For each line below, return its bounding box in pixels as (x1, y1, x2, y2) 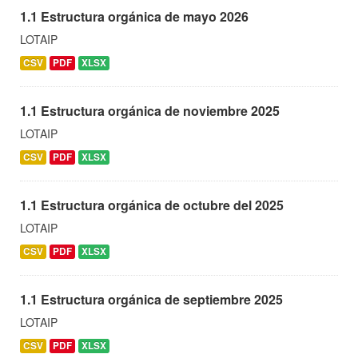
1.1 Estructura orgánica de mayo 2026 (20, 6, 249, 26)
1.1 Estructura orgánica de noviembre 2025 (20, 101, 280, 120)
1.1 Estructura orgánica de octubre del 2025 (20, 195, 284, 214)
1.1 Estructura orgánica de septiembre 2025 (20, 289, 283, 308)
